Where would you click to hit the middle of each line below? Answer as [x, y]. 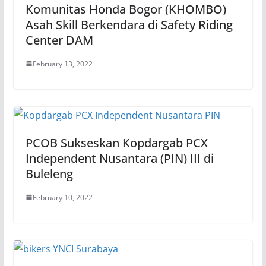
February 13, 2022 [62, 64]
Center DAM [59, 40]
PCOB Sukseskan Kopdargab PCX [116, 142]
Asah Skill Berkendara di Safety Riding [129, 24]
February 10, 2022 [62, 197]
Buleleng [49, 173]
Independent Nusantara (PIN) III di [119, 158]
